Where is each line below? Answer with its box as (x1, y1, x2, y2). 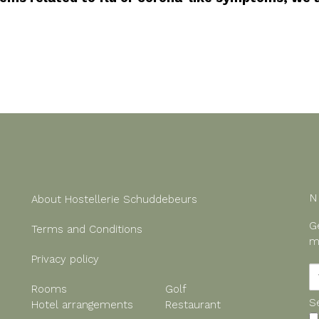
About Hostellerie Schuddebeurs (31, 193, 197, 206)
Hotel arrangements (31, 298, 133, 311)
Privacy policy (31, 253, 99, 266)
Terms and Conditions (31, 223, 142, 236)
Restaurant (164, 298, 221, 311)
